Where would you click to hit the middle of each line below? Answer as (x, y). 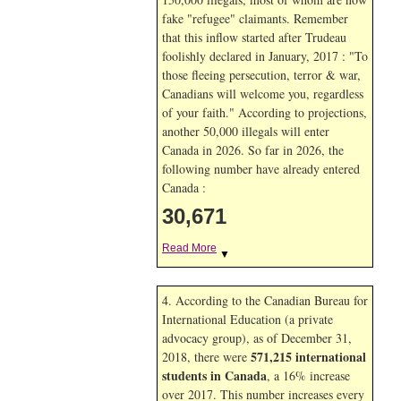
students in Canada (214, 375)
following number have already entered (261, 169)
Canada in (189, 150)
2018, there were (206, 357)
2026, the (320, 150)
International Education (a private (247, 319)
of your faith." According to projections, (264, 112)
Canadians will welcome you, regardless (263, 94)
